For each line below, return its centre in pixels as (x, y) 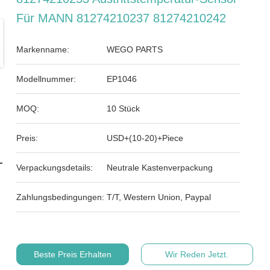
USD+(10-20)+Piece (145, 138)
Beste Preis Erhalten (72, 254)
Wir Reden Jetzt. (197, 254)
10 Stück (124, 108)
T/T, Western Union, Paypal (159, 197)
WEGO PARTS (135, 49)
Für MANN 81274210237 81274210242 (121, 18)
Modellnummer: (46, 79)
